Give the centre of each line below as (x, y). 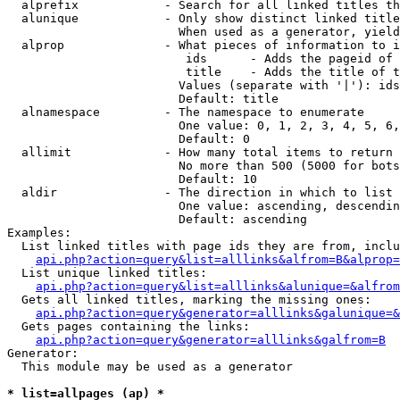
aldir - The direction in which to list (200, 192)
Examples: (39, 233)
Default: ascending (157, 219)
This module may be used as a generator (150, 367)
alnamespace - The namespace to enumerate (186, 112)
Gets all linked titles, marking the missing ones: (189, 300)
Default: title (143, 99)
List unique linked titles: (107, 273)
